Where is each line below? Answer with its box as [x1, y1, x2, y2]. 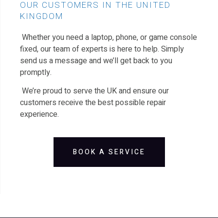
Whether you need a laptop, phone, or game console [20, 31, 197, 43]
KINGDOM [20, 10, 63, 22]
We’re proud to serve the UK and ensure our [20, 85, 169, 97]
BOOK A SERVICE [73, 146, 145, 157]
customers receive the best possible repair [20, 97, 166, 109]
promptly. [20, 66, 52, 78]
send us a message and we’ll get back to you [20, 54, 172, 67]
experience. [20, 109, 59, 121]
